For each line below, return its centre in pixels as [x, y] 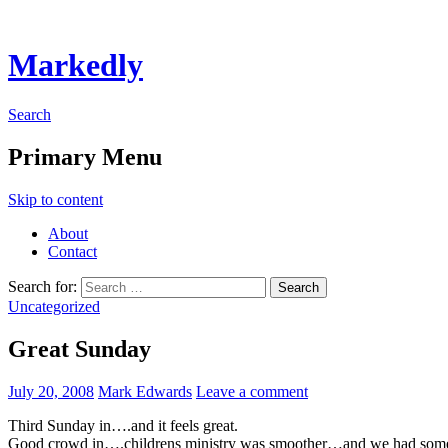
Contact [72, 251]
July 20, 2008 [51, 391]
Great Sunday [79, 348]
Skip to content [55, 199]
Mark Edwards [145, 391]
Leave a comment [252, 391]
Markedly [75, 65]
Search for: [42, 286]
